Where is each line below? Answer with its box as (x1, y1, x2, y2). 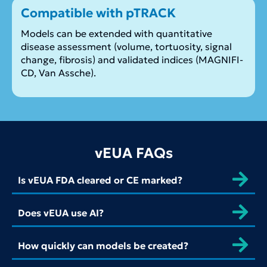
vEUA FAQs (94, 144, 173, 163)
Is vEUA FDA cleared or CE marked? (18, 174, 182, 187)
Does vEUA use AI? (18, 207, 104, 219)
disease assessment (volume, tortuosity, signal (21, 41, 232, 53)
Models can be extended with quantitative (21, 27, 212, 40)
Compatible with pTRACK (21, 5, 176, 21)
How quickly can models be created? (18, 240, 188, 252)
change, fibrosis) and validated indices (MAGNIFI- (21, 54, 243, 66)
